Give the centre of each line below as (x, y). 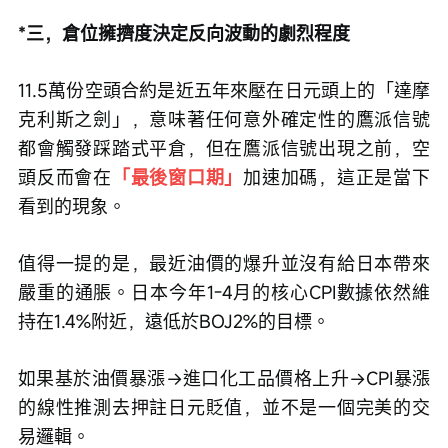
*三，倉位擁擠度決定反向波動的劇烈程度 (184, 33)
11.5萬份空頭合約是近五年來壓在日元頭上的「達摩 (224, 90)
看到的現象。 (72, 206)
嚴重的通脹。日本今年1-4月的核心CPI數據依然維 (224, 292)
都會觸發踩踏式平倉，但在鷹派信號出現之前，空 (224, 148)
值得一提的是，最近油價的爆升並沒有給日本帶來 (224, 263)
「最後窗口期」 (177, 177)
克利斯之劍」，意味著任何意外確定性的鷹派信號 (224, 119)
